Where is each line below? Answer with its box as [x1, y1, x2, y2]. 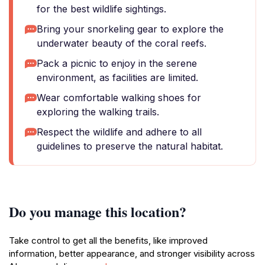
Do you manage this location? [9, 201, 186, 222]
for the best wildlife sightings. [37, 3, 166, 15]
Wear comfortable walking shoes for [37, 92, 201, 104]
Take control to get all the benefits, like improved [9, 235, 208, 246]
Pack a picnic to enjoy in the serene [37, 57, 197, 69]
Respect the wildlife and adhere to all [37, 126, 202, 138]
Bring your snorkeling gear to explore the [37, 23, 224, 35]
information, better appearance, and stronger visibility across [9, 248, 255, 259]
